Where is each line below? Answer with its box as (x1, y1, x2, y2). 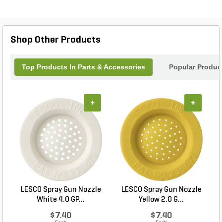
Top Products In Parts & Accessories (22, 63, 145, 71)
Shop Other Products (10, 35, 101, 46)
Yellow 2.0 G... (139, 196, 184, 204)
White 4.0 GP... (37, 196, 85, 204)
